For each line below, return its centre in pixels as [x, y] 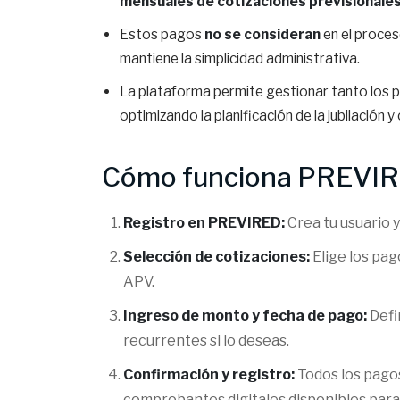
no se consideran [262, 34]
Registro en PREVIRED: [204, 223]
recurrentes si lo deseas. [206, 341]
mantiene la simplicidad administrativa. [240, 58]
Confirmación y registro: [209, 375]
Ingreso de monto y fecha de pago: [245, 316]
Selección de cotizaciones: [217, 257]
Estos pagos [162, 34]
